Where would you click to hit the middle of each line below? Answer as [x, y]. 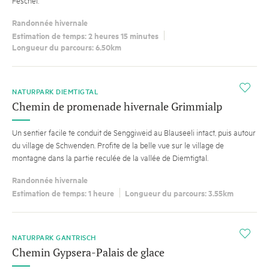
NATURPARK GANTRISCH [54, 238]
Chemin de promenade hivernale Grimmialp [117, 107]
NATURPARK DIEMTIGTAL [55, 92]
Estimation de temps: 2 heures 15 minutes [85, 36]
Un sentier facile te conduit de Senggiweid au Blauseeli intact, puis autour [134, 132]
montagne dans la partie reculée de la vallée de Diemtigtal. [110, 158]
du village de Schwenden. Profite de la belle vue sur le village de [118, 145]
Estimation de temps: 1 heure [63, 193]
